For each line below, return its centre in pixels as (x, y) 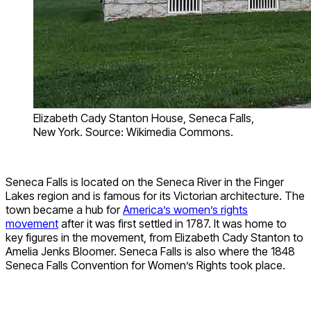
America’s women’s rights (185, 209)
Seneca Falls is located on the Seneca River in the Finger (145, 182)
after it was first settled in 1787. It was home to (173, 223)
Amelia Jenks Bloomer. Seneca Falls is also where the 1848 (150, 251)
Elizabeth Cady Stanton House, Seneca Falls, (144, 118)
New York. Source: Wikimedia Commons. (133, 132)
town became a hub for (64, 209)
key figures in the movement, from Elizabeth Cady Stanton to (154, 237)
